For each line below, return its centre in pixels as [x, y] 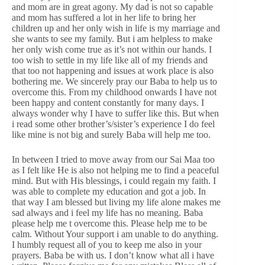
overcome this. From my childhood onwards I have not [114, 92]
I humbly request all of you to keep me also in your [107, 244]
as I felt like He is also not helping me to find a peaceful [115, 170]
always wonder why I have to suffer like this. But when [115, 113]
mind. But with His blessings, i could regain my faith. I [114, 180]
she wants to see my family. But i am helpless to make [112, 38]
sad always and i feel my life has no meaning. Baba [107, 212]
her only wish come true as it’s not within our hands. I [112, 49]
